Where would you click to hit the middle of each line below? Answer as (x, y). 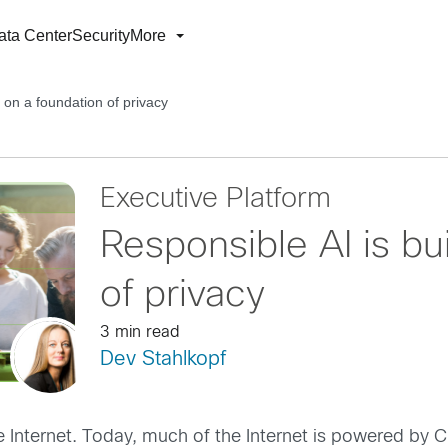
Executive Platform (215, 200)
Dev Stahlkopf (162, 359)
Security (101, 35)
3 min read (139, 332)
